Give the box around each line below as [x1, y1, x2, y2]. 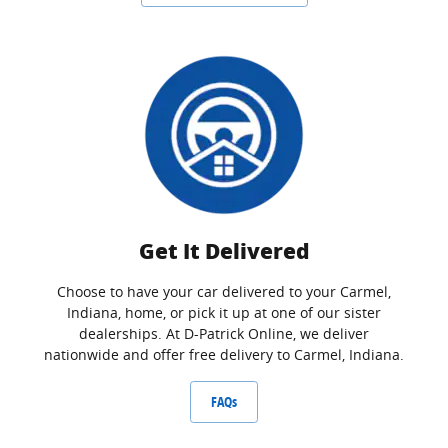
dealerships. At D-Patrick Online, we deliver [79, 324, 369, 344]
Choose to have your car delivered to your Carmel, [57, 282, 391, 302]
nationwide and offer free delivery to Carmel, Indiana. [44, 345, 404, 365]
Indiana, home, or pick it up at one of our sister [67, 303, 381, 323]
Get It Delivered [138, 239, 310, 265]
